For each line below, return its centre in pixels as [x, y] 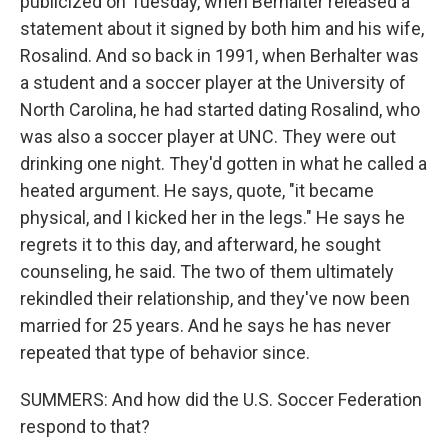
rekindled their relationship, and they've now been [215, 298]
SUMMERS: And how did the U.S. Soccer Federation [221, 399]
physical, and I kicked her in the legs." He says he [212, 217]
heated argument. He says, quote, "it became [197, 190]
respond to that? [85, 426]
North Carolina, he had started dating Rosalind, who [220, 109]
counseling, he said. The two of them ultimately [207, 271]
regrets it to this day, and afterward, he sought [200, 244]
